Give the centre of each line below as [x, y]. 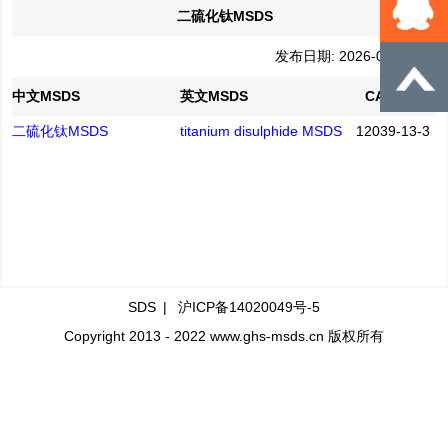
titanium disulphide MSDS [261, 131]
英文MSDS [214, 96]
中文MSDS [46, 96]
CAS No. [393, 96]
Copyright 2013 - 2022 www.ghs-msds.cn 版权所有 [224, 336]
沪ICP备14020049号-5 [249, 307]
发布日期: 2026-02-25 [356, 56]
